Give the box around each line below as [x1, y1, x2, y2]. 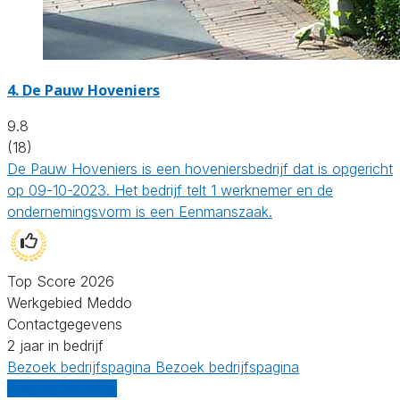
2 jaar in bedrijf [7, 336, 104, 354]
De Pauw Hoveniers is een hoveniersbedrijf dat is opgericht [7, 159, 393, 178]
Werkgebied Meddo [7, 293, 132, 312]
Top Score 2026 [7, 271, 114, 290]
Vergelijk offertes [7, 379, 117, 397]
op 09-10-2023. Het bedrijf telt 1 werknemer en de [7, 180, 333, 199]
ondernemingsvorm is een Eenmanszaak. [7, 202, 272, 221]
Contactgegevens [7, 314, 122, 333]
